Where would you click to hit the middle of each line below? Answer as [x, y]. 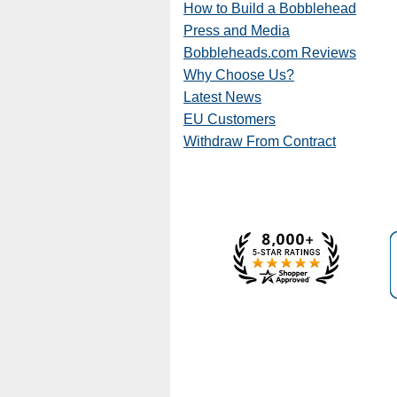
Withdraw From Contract [260, 141]
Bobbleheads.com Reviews [270, 53]
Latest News [222, 97]
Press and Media [237, 31]
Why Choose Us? [239, 75]
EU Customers [230, 119]
